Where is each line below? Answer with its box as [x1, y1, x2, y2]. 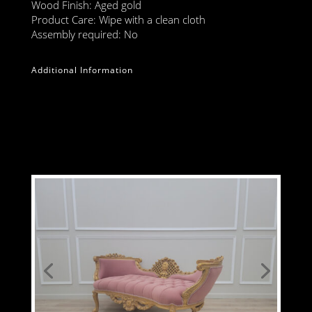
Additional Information [31, 64, 133, 77]
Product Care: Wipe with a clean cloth [31, 13, 205, 27]
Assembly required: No [31, 27, 138, 42]
